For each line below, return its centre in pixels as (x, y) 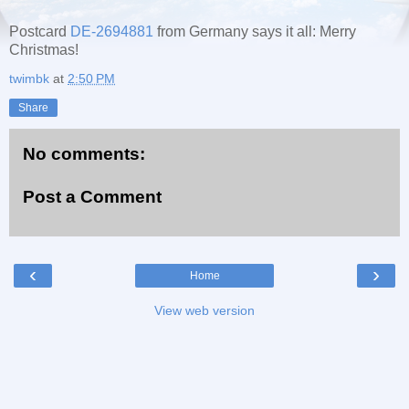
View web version (204, 310)
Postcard (40, 31)
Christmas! (44, 49)
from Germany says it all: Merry (255, 31)
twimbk (29, 78)
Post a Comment (92, 197)
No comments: (84, 153)
